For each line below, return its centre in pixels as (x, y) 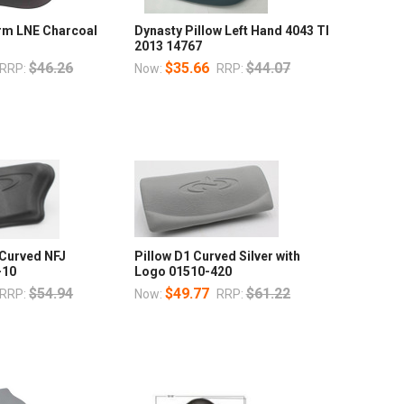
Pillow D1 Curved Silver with (217, 256)
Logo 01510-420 (183, 271)
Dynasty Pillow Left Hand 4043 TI (231, 30)
